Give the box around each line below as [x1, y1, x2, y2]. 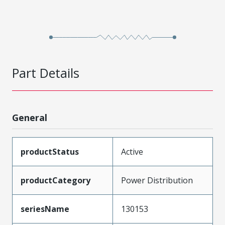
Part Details [12, 64, 79, 81]
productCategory [21, 174, 90, 186]
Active [121, 146, 143, 157]
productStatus [21, 146, 79, 157]
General [12, 111, 47, 124]
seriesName [21, 203, 69, 214]
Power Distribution [121, 174, 193, 186]
